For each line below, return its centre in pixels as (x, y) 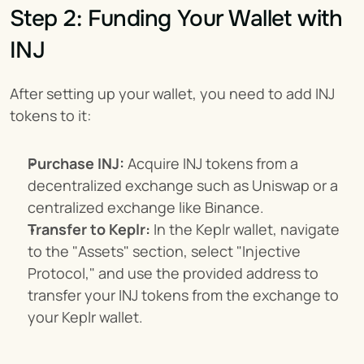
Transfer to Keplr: (89, 229)
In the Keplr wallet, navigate (245, 229)
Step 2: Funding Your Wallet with (176, 19)
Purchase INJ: (76, 163)
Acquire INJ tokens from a (211, 163)
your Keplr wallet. (85, 317)
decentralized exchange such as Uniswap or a (183, 185)
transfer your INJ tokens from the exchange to (183, 295)
